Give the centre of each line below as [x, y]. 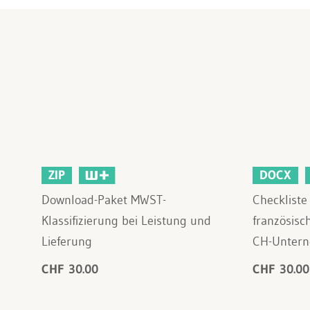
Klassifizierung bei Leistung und [126, 220]
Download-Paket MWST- [104, 200]
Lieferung [67, 241]
